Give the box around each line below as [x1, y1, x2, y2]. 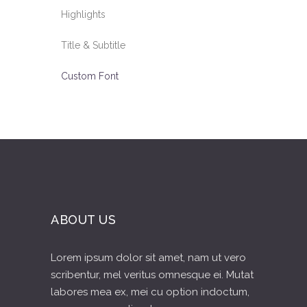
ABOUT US [51, 212, 116, 227]
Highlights [61, 9, 106, 20]
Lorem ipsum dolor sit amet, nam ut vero [51, 251, 246, 264]
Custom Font [61, 71, 119, 82]
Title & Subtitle [61, 40, 125, 51]
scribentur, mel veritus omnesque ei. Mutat [51, 269, 254, 281]
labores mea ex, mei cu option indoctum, [51, 286, 249, 298]
